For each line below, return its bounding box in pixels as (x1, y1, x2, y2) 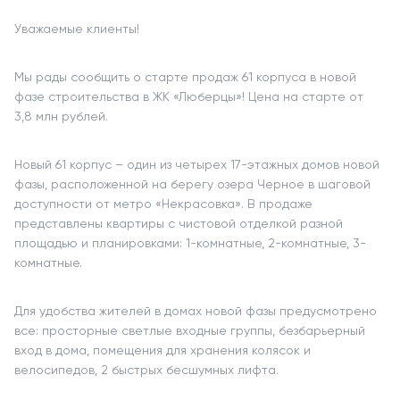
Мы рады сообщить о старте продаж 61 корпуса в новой (14, 70, 356, 84)
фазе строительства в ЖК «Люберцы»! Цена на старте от (14, 89, 363, 104)
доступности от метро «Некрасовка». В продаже (14, 196, 312, 211)
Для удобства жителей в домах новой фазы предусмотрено (14, 304, 377, 318)
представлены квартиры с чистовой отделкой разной (14, 216, 343, 230)
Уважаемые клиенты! (14, 21, 139, 36)
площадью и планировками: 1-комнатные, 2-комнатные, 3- (14, 236, 366, 250)
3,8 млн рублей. (14, 109, 108, 123)
